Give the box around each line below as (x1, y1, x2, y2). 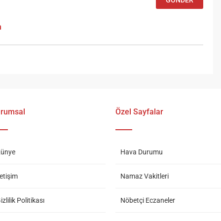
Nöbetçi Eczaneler (120, 196, 175, 205)
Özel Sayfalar (115, 107, 163, 117)
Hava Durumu (120, 148, 163, 156)
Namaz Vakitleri (120, 172, 169, 181)
